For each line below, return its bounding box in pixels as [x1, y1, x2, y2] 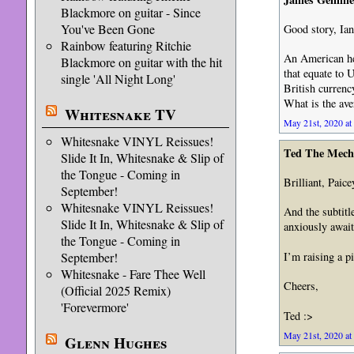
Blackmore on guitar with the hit [60, 54, 222, 70]
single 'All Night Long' [60, 70, 175, 87]
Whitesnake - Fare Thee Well [60, 265, 205, 282]
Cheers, [283, 278, 318, 294]
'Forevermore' [60, 299, 129, 315]
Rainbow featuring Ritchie [60, 37, 191, 54]
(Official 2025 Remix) [60, 282, 171, 299]
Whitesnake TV [64, 104, 176, 126]
